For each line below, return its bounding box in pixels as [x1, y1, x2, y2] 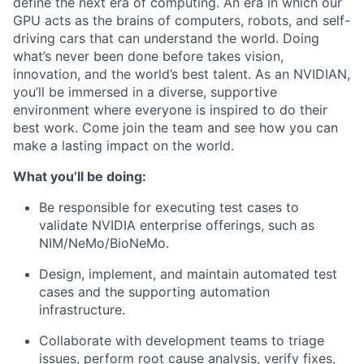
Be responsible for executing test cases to [39, 199, 299, 215]
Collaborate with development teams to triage [39, 332, 324, 349]
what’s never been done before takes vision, [13, 48, 284, 64]
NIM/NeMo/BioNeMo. [39, 235, 169, 251]
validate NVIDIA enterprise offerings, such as [39, 217, 314, 233]
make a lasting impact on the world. [13, 137, 234, 154]
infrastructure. [39, 301, 125, 318]
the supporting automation [105, 284, 270, 300]
